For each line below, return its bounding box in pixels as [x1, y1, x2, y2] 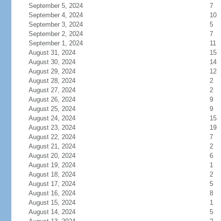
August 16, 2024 [28, 189, 75, 197]
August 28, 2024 [28, 77, 75, 84]
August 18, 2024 [28, 171, 75, 178]
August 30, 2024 [28, 58, 75, 66]
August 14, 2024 [28, 208, 75, 216]
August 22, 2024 [28, 133, 75, 141]
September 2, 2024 [28, 30, 83, 37]
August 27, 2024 [28, 86, 75, 94]
